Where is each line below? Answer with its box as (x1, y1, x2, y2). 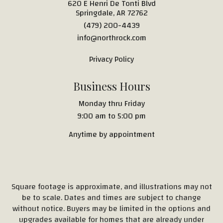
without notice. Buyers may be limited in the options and (12, 201, 211, 216)
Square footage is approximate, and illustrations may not (11, 179, 212, 194)
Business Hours (73, 79, 150, 94)
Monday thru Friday (78, 96, 145, 111)
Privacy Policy (89, 52, 134, 67)
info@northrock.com (77, 30, 146, 45)
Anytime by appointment (68, 127, 155, 142)
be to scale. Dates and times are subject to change (22, 190, 201, 205)
